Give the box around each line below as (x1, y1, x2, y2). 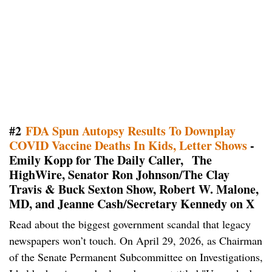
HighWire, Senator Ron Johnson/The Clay (9, 166, 229, 184)
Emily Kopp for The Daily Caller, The (9, 151, 212, 169)
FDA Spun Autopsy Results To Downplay (25, 122, 236, 140)
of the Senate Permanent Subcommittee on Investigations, (9, 250, 263, 265)
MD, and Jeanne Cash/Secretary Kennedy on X (9, 195, 254, 213)
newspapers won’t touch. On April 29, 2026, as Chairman (9, 233, 262, 248)
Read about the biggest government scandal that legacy (9, 217, 251, 232)
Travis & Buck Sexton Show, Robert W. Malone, (9, 180, 259, 199)
